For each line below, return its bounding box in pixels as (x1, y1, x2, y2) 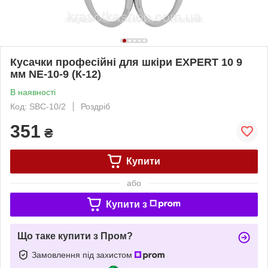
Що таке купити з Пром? (17, 230, 133, 241)
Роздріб (81, 101, 110, 111)
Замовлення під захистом (32, 249, 135, 260)
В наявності (10, 87, 56, 97)
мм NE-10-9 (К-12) (10, 68, 101, 80)
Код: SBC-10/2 (10, 101, 66, 111)
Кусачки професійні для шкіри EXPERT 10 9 (10, 56, 242, 68)
